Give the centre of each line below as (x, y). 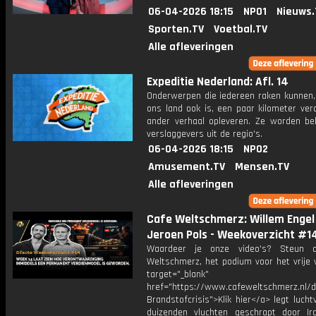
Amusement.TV (187, 167)
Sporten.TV (176, 29)
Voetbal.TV (241, 29)
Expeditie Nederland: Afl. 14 (218, 82)
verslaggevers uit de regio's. (205, 134)
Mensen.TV (262, 167)
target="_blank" (178, 274)
